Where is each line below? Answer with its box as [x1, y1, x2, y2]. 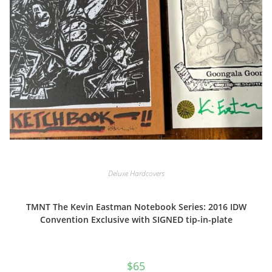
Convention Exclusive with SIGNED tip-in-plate [39, 213, 233, 225]
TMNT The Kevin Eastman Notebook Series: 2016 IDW [25, 200, 246, 212]
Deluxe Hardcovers [107, 168, 165, 178]
